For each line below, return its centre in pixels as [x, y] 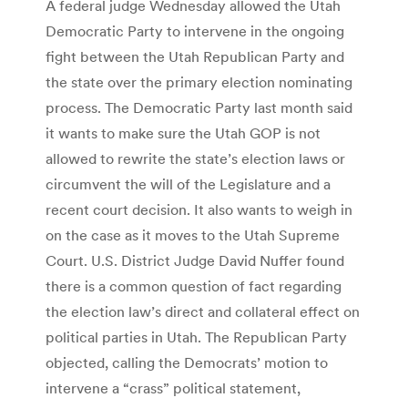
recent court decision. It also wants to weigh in [199, 209]
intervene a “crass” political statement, [173, 388]
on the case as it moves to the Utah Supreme [193, 235]
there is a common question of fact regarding [194, 286]
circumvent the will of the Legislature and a [188, 184]
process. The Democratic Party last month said [199, 107]
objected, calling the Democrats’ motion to [187, 362]
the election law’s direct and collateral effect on [203, 311]
